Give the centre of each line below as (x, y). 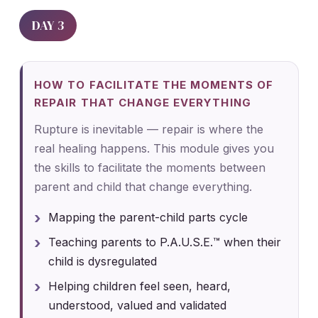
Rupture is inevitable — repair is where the (149, 129)
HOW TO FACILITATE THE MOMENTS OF (154, 84)
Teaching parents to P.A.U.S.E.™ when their (165, 242)
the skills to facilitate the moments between (150, 167)
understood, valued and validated (138, 305)
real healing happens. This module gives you (154, 148)
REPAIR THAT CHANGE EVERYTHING (143, 102)
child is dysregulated (103, 261)
